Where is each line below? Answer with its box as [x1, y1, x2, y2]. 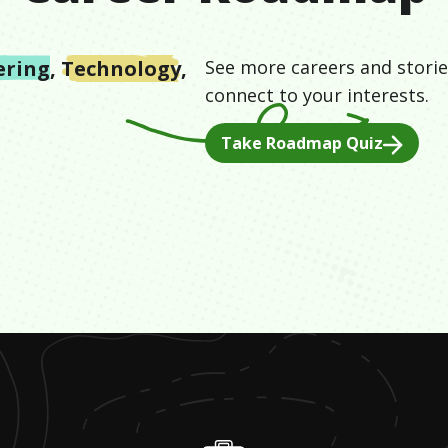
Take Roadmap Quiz [221, 132, 383, 154]
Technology [61, 55, 181, 82]
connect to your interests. [205, 83, 429, 107]
